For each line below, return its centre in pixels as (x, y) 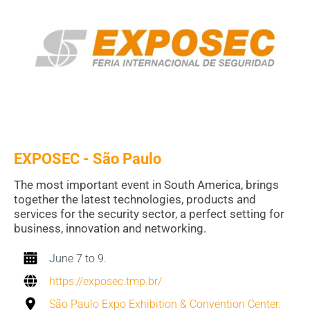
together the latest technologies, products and (135, 199)
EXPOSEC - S (58, 158)
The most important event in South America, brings (146, 184)
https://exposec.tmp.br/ (106, 281)
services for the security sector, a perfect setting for (149, 213)
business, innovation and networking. (110, 228)
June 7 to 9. (78, 258)
